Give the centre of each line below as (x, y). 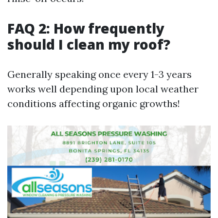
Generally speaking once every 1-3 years (100, 74)
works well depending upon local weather (103, 89)
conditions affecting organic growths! (94, 103)
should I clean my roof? (89, 44)
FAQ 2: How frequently (86, 28)
